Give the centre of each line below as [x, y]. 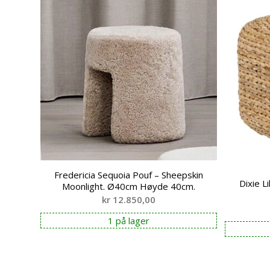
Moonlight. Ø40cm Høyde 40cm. [129, 187]
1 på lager [129, 221]
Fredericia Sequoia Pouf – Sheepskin [129, 175]
